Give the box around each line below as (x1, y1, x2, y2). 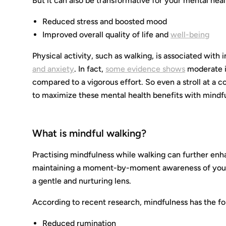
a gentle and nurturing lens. (32, 176, 132, 186)
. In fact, (74, 64, 106, 74)
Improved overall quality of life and (42, 30, 171, 39)
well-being (171, 30, 210, 39)
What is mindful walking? (32, 127, 147, 139)
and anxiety (32, 64, 75, 74)
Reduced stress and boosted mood (42, 17, 167, 26)
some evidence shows (105, 64, 186, 74)
